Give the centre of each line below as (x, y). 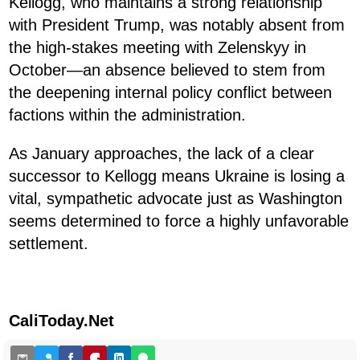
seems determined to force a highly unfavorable (179, 221)
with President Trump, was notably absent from (177, 25)
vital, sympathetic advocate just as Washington (176, 198)
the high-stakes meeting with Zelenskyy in (157, 47)
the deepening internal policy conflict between (170, 92)
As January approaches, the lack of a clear (162, 153)
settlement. (49, 243)
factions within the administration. (127, 115)
